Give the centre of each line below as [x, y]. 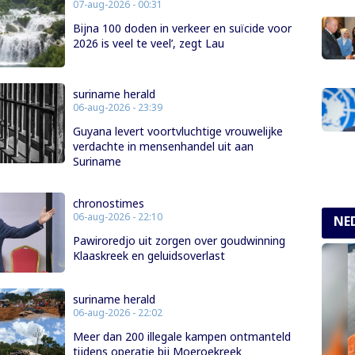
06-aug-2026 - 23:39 [117, 108]
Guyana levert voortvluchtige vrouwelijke [177, 132]
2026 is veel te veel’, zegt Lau [148, 44]
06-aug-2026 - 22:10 [117, 217]
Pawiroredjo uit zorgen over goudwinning [179, 241]
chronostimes [108, 204]
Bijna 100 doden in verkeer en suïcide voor [182, 29]
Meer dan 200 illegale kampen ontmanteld [181, 336]
